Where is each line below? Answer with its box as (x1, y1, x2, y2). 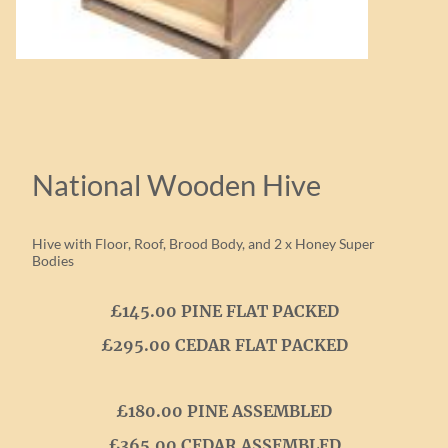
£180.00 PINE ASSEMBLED (116, 401, 332, 422)
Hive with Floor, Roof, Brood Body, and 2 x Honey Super (32, 234, 375, 252)
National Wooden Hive (32, 167, 321, 203)
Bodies (32, 251, 74, 269)
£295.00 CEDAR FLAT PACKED (100, 335, 348, 356)
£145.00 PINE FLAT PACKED (109, 301, 339, 322)
